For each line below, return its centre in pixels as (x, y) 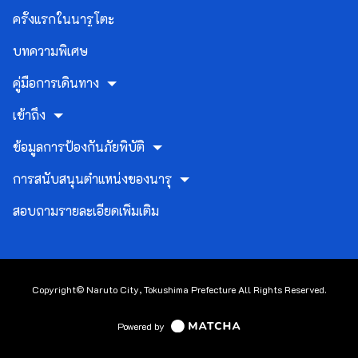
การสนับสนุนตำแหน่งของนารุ (92, 178)
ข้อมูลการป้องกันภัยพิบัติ (79, 146)
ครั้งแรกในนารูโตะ (64, 18)
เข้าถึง (29, 114)
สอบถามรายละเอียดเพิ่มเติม (86, 210)
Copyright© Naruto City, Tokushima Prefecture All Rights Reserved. (179, 289)
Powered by (141, 326)
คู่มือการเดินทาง (56, 82)
